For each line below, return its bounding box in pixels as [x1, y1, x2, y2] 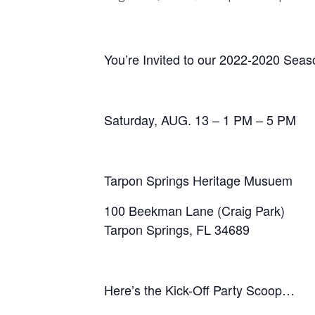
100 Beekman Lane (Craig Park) [104, 200, 285, 219]
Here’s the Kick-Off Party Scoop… [104, 280, 295, 299]
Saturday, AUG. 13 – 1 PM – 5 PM [104, 110, 296, 129]
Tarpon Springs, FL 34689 [104, 219, 250, 238]
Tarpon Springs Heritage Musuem [104, 170, 292, 189]
